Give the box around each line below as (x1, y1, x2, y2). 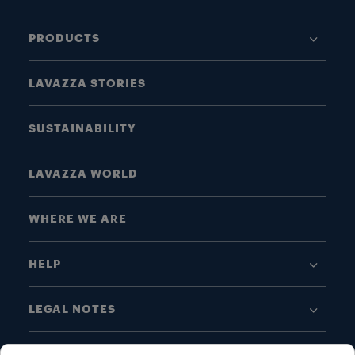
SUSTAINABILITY (29, 123, 136, 134)
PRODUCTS (29, 32, 100, 44)
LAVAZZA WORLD (29, 168, 138, 179)
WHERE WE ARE (29, 213, 127, 224)
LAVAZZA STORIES (29, 78, 146, 89)
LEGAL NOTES (29, 303, 116, 315)
